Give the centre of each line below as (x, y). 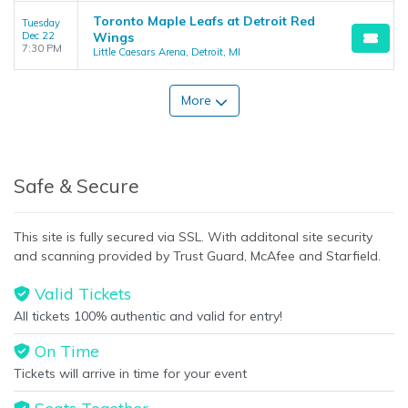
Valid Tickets (80, 293)
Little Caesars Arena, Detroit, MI (167, 52)
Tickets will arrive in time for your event (130, 373)
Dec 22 (38, 36)
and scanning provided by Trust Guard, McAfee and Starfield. (197, 256)
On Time (64, 351)
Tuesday (41, 23)
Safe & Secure (76, 186)
